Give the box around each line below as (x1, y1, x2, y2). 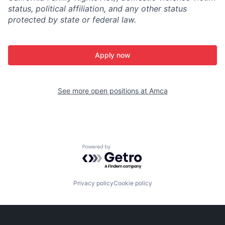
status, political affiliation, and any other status (8, 4, 187, 14)
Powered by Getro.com (82, 144, 170, 155)
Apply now (94, 51, 131, 59)
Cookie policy (113, 179, 152, 187)
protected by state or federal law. (8, 15, 136, 25)
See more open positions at (57, 86, 149, 95)
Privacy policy (73, 179, 114, 187)
